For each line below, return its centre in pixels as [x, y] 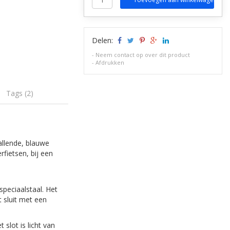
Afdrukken [110, 62]
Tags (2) [20, 93]
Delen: [104, 40]
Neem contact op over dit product [143, 55]
